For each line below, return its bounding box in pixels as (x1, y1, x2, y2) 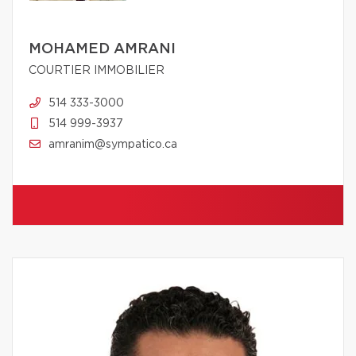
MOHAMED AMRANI (29, 41, 176, 56)
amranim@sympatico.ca (48, 138, 177, 150)
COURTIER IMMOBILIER (29, 64, 164, 76)
